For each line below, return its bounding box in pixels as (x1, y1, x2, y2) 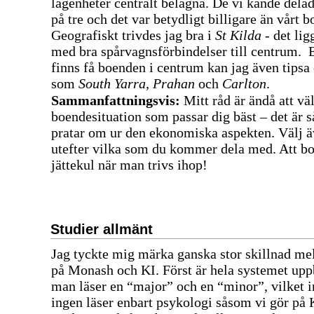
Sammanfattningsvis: (51, 92, 184, 108)
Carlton (219, 75, 266, 91)
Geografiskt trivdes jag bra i (51, 27, 215, 43)
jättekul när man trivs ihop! (51, 156, 207, 172)
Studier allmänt (50, 221, 153, 237)
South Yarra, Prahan (78, 75, 198, 91)
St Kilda (215, 27, 261, 43)
